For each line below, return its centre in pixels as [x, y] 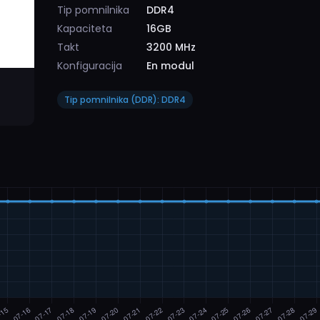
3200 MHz [171, 47]
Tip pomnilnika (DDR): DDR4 [125, 100]
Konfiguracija [90, 66]
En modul [170, 66]
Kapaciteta [85, 29]
